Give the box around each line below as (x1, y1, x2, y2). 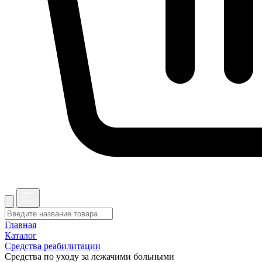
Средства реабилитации (5, 240, 101, 251)
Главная (5, 219, 36, 230)
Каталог (5, 230, 37, 240)
